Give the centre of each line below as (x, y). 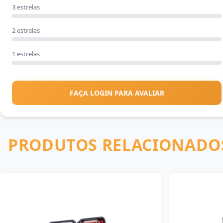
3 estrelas (26, 7)
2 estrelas (26, 30)
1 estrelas (26, 54)
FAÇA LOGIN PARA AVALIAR (117, 93)
